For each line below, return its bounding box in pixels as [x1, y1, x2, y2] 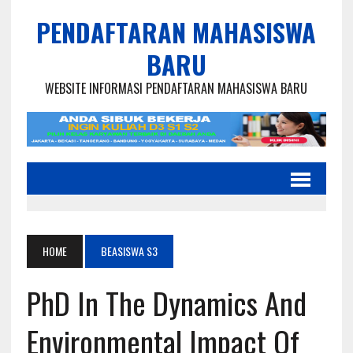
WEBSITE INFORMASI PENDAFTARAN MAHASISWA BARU [45, 79, 308, 98]
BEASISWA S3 [100, 243, 158, 260]
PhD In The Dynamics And [26, 281, 307, 325]
